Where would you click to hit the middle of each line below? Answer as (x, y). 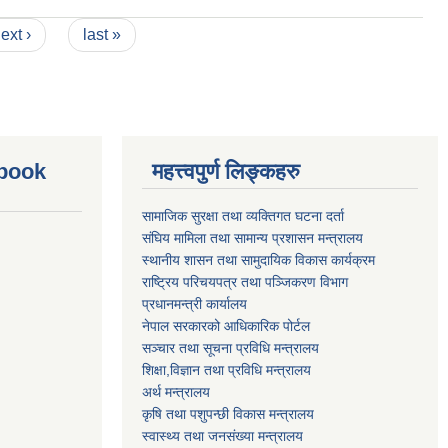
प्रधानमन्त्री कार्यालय (194, 304)
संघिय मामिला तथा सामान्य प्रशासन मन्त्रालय (252, 238)
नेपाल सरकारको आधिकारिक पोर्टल (226, 326)
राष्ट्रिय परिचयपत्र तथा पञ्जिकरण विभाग (245, 282)
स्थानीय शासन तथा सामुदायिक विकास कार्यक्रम (258, 260)
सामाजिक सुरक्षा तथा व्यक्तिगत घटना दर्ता (243, 216)
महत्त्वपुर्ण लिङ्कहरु (226, 172)
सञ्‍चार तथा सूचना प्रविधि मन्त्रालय (230, 348)
